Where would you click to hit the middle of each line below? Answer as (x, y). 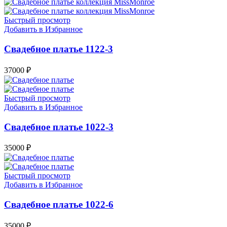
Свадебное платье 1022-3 (59, 127)
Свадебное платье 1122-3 (59, 49)
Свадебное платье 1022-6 (59, 205)
